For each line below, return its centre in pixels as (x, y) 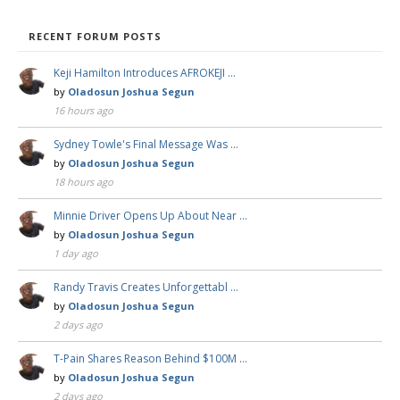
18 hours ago (83, 181)
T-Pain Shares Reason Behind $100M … (150, 358)
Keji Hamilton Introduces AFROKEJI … (145, 72)
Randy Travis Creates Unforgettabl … (146, 287)
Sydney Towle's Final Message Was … (146, 144)
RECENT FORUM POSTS (95, 36)
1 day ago (76, 253)
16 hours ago (83, 110)
